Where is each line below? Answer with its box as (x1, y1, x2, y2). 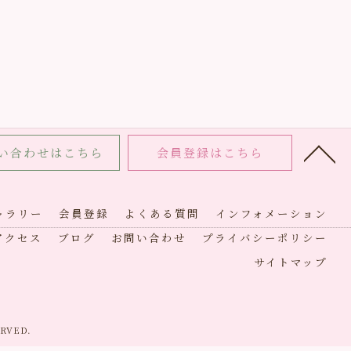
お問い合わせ (111, 230, 186, 245)
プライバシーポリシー (202, 230, 327, 245)
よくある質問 (125, 205, 200, 221)
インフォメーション (215, 205, 327, 221)
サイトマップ (254, 254, 327, 270)
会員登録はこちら (157, 144, 263, 161)
